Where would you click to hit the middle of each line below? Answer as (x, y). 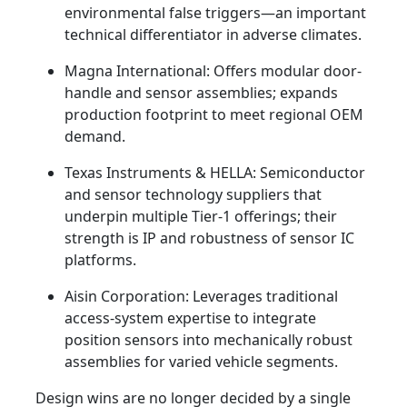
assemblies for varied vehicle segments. (201, 362)
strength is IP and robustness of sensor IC (209, 238)
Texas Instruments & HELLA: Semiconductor (215, 173)
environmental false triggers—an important (215, 13)
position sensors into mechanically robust (208, 340)
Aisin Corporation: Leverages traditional (201, 297)
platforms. (100, 260)
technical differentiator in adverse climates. (213, 35)
